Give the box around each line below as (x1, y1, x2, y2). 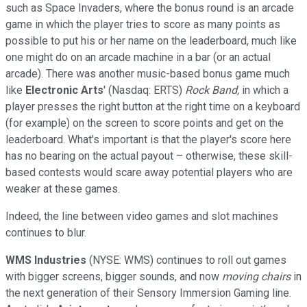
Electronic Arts (25, 83, 103, 97)
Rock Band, (185, 83, 239, 97)
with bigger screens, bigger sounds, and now (5, 269, 222, 283)
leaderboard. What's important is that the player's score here (5, 132, 291, 146)
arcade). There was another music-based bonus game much (5, 66, 290, 80)
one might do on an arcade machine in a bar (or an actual (5, 50, 271, 64)
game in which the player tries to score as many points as (5, 17, 280, 31)
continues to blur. (5, 225, 86, 239)
